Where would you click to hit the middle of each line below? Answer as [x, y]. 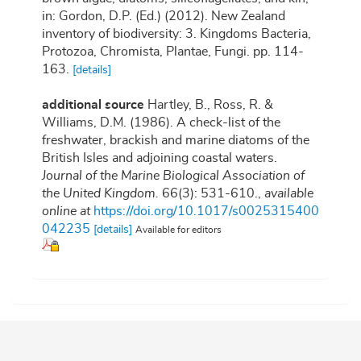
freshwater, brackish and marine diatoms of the [176, 141]
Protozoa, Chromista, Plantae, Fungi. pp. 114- [173, 52]
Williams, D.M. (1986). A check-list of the [161, 123]
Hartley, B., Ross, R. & [210, 105]
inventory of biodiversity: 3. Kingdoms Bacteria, [176, 34]
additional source [93, 105]
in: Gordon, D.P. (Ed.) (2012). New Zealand [164, 17]
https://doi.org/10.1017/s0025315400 [206, 212]
